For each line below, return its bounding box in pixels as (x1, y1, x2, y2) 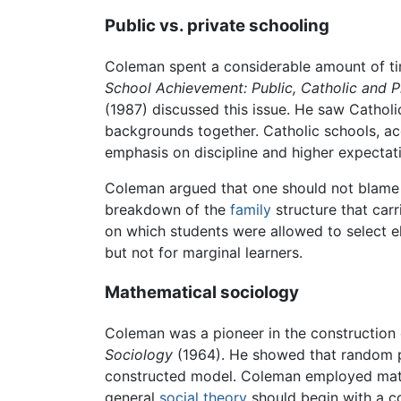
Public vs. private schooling (105, 15, 329, 37)
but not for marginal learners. (105, 243, 303, 262)
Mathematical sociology (105, 281, 299, 303)
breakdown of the (105, 200, 230, 219)
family (230, 200, 271, 219)
